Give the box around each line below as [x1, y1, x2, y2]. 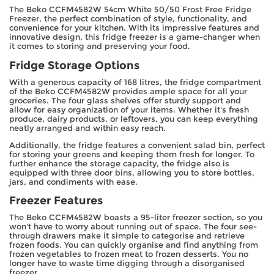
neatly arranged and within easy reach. [9, 123, 166, 133]
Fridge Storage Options [9, 58, 139, 72]
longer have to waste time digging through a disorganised [9, 259, 245, 268]
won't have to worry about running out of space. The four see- [9, 222, 257, 232]
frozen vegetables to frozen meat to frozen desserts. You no [9, 250, 248, 259]
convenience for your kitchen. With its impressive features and [9, 23, 259, 32]
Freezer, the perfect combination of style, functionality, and [9, 14, 247, 23]
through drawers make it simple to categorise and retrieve [9, 231, 245, 241]
